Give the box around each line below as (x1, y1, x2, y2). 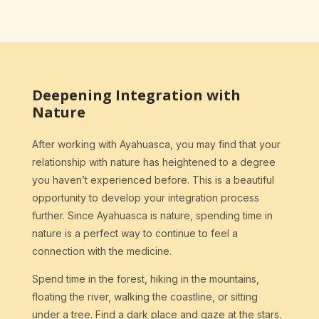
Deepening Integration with (31, 85, 241, 105)
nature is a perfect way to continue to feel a (31, 227, 238, 240)
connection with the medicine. (31, 245, 172, 258)
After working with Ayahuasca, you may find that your (31, 138, 281, 151)
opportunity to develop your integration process (31, 192, 259, 204)
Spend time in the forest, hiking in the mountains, (31, 273, 259, 286)
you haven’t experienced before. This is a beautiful (31, 174, 274, 187)
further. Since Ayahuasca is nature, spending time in (31, 209, 273, 222)
